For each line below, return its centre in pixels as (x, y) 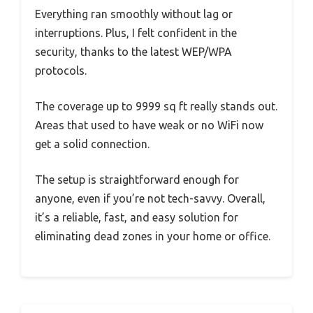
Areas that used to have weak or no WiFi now (149, 125)
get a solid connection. (92, 144)
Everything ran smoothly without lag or (134, 14)
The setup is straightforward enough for (137, 179)
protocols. (61, 70)
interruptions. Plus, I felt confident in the (136, 32)
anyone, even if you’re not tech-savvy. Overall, (150, 198)
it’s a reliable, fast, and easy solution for (137, 217)
